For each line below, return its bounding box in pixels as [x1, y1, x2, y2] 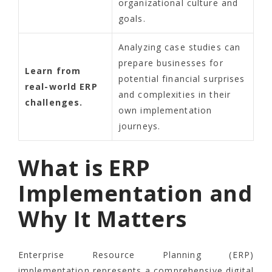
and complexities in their [118, 89, 231, 101]
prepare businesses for [118, 57, 223, 69]
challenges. [25, 97, 83, 109]
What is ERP [18, 153, 151, 183]
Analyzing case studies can [118, 41, 241, 53]
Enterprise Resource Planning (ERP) [18, 249, 254, 261]
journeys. [118, 120, 161, 132]
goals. [118, 13, 146, 25]
